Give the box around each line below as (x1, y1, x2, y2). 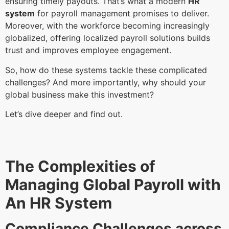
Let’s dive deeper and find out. (5, 108, 125, 119)
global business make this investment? (5, 89, 156, 100)
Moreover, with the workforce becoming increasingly (5, 20, 210, 31)
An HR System (5, 194, 116, 213)
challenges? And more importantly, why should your (5, 77, 206, 87)
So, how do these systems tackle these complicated (5, 64, 207, 75)
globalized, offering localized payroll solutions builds (5, 33, 210, 43)
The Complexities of (5, 157, 155, 176)
